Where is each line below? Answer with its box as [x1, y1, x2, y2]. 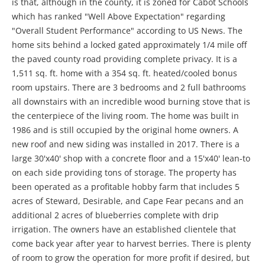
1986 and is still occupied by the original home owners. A [12, 124, 238, 136]
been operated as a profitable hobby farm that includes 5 [12, 181, 240, 193]
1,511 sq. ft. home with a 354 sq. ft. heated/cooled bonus [12, 67, 237, 79]
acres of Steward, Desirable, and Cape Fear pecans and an [12, 195, 244, 207]
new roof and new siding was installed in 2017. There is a [12, 138, 240, 150]
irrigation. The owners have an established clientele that [12, 224, 236, 235]
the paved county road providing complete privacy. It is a [12, 53, 237, 65]
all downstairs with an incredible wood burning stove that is [12, 96, 250, 108]
